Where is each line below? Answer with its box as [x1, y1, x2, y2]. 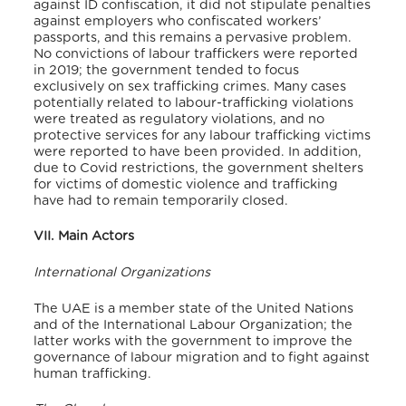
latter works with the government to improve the [34, 333, 353, 348]
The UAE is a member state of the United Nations [34, 301, 354, 315]
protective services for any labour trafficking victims [34, 128, 372, 142]
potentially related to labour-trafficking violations [34, 95, 354, 110]
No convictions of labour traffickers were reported [34, 46, 359, 61]
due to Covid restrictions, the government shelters [34, 160, 364, 175]
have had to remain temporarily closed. [34, 193, 289, 208]
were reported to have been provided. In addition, [34, 144, 362, 159]
